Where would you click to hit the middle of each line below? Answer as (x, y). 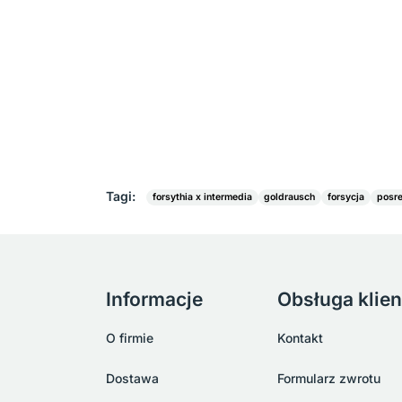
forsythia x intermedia (202, 197)
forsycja (346, 197)
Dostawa (132, 378)
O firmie (130, 338)
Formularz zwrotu (329, 378)
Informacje (154, 299)
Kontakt (301, 338)
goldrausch (290, 197)
